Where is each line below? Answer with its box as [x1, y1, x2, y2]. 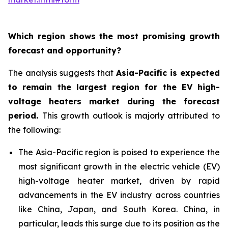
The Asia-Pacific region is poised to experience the [18, 147, 220, 157]
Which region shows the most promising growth [8, 31, 220, 41]
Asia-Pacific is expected [116, 68, 220, 78]
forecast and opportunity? [8, 45, 121, 55]
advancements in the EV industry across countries [18, 190, 220, 200]
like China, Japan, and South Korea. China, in [18, 204, 220, 214]
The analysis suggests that [8, 68, 116, 78]
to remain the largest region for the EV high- [8, 82, 220, 92]
